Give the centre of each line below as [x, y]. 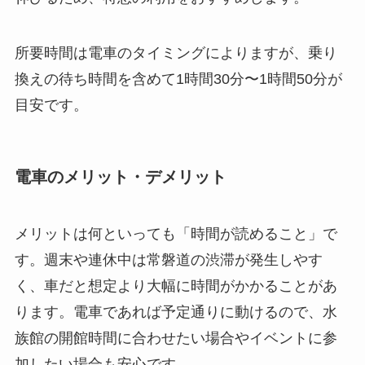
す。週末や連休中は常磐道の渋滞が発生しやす [168, 259]
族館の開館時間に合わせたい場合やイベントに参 [176, 338]
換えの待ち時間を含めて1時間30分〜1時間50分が [178, 79]
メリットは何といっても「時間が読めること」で [176, 233]
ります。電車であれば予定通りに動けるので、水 [176, 312]
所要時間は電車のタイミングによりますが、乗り [176, 53]
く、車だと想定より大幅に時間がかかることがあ [176, 286]
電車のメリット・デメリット [120, 177]
